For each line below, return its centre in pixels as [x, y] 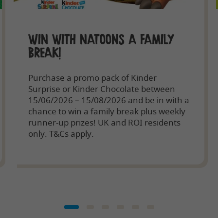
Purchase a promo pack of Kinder [92, 77]
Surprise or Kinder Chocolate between [101, 89]
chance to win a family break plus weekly [107, 111]
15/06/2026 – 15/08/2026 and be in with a [109, 100]
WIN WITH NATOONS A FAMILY [101, 40]
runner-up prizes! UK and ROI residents [104, 122]
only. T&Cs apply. [61, 133]
